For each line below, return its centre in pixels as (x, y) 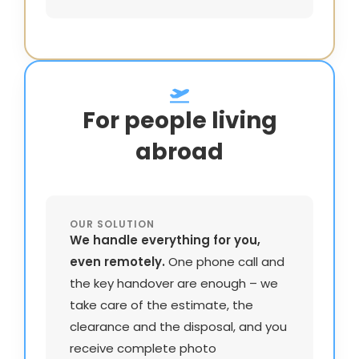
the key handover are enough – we (174, 283)
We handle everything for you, (165, 240)
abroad (179, 151)
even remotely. (117, 261)
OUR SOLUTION (112, 224)
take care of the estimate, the (161, 305)
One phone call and (225, 261)
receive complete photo (143, 348)
